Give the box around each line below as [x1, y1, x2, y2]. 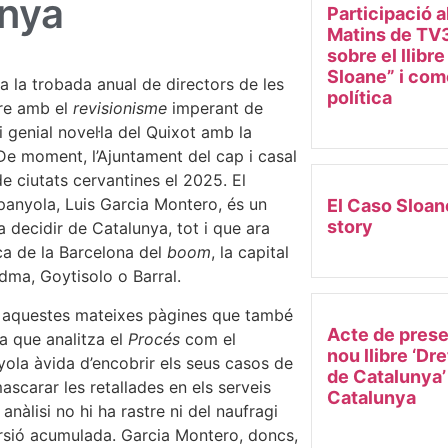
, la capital [211, 242, 289, 263]
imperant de [172, 98, 263, 119]
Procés [128, 328, 185, 349]
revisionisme [73, 98, 172, 119]
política [326, 87, 392, 108]
